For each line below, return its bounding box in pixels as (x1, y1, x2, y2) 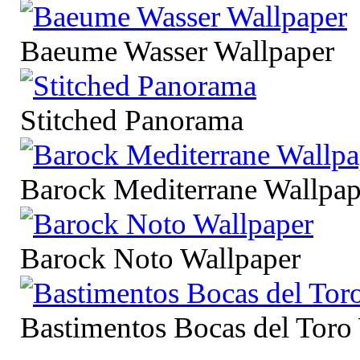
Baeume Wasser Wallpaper (20, 34, 334, 67)
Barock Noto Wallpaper (20, 241, 301, 275)
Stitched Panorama (20, 103, 243, 137)
